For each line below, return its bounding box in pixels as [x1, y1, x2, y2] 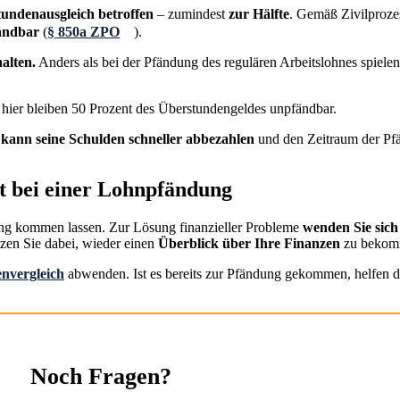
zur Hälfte [229, 6, 289, 22]
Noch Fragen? [30, 362, 172, 389]
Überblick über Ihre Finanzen [158, 236, 340, 252]
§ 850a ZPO [47, 24, 120, 40]
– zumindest [154, 6, 229, 22]
